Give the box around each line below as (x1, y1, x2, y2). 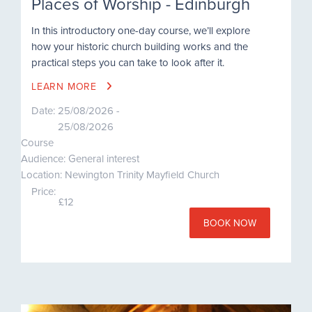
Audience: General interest (21, 151, 139, 166)
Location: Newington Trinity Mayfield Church (21, 167, 219, 182)
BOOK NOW (203, 216, 256, 231)
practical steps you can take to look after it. (31, 55, 224, 70)
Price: (31, 184, 56, 199)
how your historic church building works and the (31, 39, 248, 54)
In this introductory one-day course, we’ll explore (31, 23, 250, 38)
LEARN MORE (31, 79, 100, 94)
